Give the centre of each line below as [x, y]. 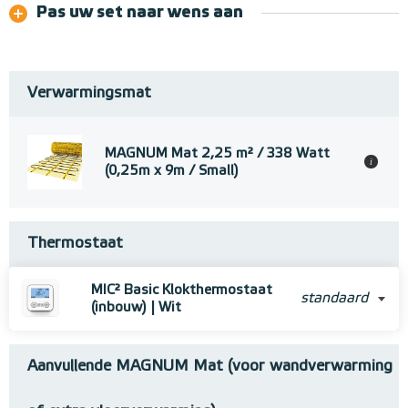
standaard [334, 299]
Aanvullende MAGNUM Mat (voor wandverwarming [210, 367]
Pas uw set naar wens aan [140, 13]
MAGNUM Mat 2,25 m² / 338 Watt [217, 154]
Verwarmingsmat [89, 94]
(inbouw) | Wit [136, 308]
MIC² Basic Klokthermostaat [182, 291]
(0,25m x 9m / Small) [172, 171]
